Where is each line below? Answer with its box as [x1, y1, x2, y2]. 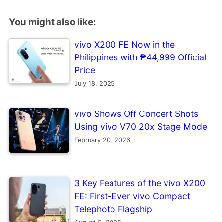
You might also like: [8, 16, 96, 28]
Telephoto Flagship [74, 204, 152, 215]
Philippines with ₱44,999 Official [74, 52, 206, 63]
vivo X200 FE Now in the [74, 39, 175, 50]
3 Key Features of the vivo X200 [74, 178, 205, 189]
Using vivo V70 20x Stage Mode [74, 121, 207, 132]
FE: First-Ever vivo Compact [74, 191, 190, 202]
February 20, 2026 [74, 136, 130, 144]
